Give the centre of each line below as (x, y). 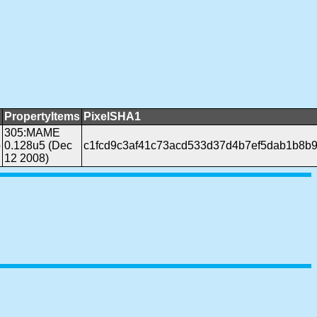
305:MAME (32, 132)
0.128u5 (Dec (38, 145)
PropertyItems (42, 116)
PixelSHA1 (112, 116)
